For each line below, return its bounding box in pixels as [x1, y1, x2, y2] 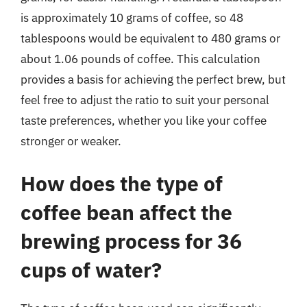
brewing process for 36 [21, 227, 242, 254]
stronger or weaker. [21, 134, 121, 149]
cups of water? [21, 256, 162, 283]
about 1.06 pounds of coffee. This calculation [21, 51, 260, 66]
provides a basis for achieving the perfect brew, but [21, 72, 286, 87]
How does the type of [21, 169, 223, 197]
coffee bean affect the [21, 198, 232, 225]
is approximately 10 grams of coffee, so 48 [21, 10, 243, 25]
